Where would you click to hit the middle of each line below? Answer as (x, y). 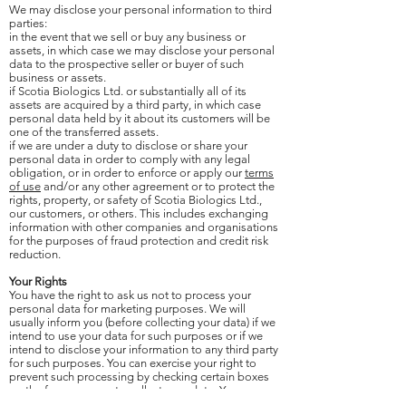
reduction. (35, 254)
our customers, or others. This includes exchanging (139, 213)
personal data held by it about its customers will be (140, 118)
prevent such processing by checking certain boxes (139, 377)
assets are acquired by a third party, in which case (135, 105)
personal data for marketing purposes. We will (127, 309)
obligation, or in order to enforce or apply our (127, 173)
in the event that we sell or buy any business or (127, 37)
